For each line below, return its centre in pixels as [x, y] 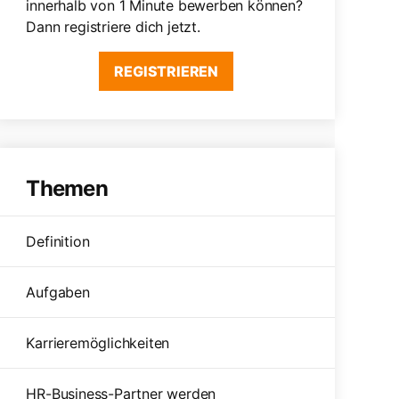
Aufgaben [58, 292]
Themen [67, 188]
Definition [58, 241]
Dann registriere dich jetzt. [113, 27]
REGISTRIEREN [166, 71]
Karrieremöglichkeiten [98, 343]
